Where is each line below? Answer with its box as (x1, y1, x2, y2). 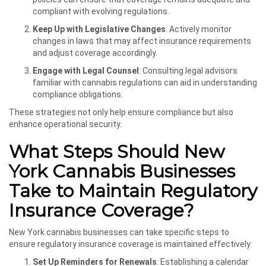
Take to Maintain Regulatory (9, 179, 257, 202)
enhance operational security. (9, 119, 122, 129)
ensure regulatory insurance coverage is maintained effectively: (9, 239, 252, 249)
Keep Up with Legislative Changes (33, 24, 166, 34)
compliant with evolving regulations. (33, 6, 169, 16)
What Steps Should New (9, 140, 224, 163)
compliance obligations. (33, 89, 123, 99)
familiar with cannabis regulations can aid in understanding (33, 77, 257, 87)
